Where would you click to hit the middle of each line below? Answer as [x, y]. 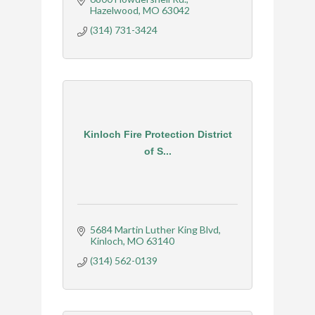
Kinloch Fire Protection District [157, 134]
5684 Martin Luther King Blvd [154, 230]
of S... [157, 151]
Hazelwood [114, 11]
